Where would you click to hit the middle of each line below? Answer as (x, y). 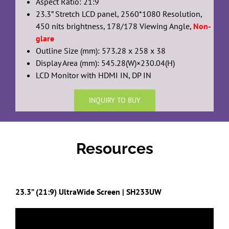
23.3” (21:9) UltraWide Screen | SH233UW (88, 191)
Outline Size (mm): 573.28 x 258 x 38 (100, 50)
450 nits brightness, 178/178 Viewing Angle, (114, 26)
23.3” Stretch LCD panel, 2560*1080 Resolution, (119, 14)
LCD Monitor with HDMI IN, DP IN (93, 75)
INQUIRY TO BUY (114, 100)
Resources (114, 148)
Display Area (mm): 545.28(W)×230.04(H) (105, 63)
